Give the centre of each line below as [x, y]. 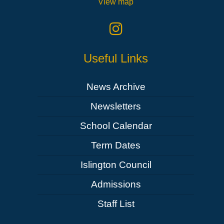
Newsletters [116, 106]
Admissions [116, 184]
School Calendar [116, 125]
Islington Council [116, 164]
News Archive [116, 86]
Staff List [116, 203]
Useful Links [116, 58]
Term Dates [116, 145]
